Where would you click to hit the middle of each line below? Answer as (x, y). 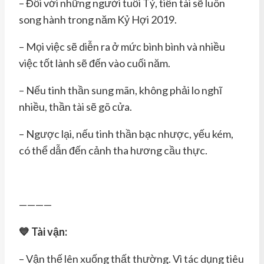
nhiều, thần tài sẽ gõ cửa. (75, 106)
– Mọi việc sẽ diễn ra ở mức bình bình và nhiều (122, 46)
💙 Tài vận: (43, 231)
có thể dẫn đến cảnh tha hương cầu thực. (113, 150)
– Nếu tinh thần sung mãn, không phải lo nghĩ (121, 90)
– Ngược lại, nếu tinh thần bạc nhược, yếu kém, (126, 133)
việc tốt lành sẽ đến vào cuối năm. (95, 63)
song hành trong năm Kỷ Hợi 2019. (98, 19)
